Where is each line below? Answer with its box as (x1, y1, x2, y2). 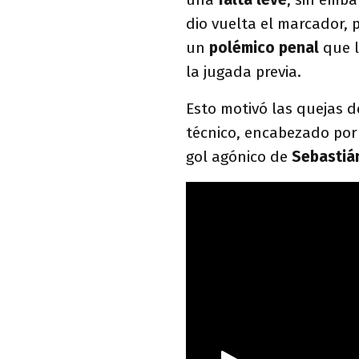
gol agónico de (186, 147, 292, 166)
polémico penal (209, 38, 319, 57)
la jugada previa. (186, 62, 301, 81)
